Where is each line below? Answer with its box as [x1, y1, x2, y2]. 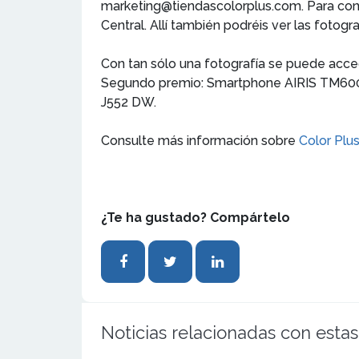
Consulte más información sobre [101, 132, 299, 148]
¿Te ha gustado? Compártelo [101, 209, 290, 225]
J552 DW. [101, 94, 159, 110]
